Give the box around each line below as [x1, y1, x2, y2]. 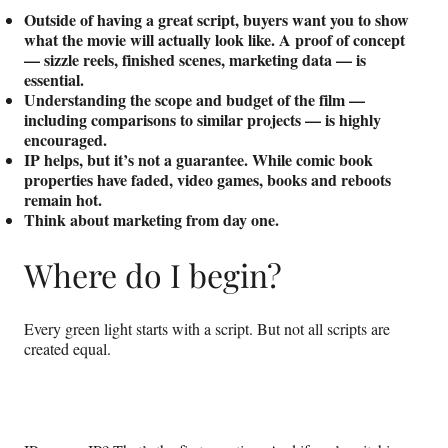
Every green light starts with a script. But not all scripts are [24, 318, 390, 340]
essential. [24, 68, 84, 92]
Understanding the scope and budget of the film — [24, 88, 365, 112]
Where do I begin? [24, 252, 282, 296]
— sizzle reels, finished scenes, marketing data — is [24, 48, 366, 72]
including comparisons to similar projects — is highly [24, 108, 381, 132]
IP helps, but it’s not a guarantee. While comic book [24, 148, 373, 172]
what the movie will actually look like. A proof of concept [24, 28, 405, 52]
